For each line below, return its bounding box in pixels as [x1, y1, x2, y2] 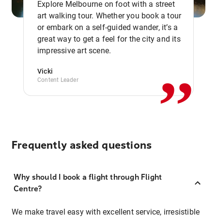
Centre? [14, 184, 42, 193]
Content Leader [37, 77, 78, 83]
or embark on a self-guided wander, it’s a [37, 23, 178, 32]
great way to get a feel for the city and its [37, 34, 181, 44]
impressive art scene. [37, 46, 111, 55]
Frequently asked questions [12, 139, 152, 152]
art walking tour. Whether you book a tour [37, 11, 182, 20]
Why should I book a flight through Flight [14, 172, 162, 182]
